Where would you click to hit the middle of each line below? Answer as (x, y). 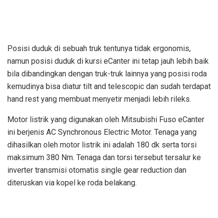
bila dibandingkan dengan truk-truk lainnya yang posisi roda (107, 73)
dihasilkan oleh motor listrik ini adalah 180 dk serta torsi (102, 145)
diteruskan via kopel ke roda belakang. (72, 182)
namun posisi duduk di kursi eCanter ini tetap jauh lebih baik (108, 61)
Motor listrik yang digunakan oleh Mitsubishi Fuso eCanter (106, 119)
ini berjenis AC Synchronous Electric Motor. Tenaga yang (102, 132)
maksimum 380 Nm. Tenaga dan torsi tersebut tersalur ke (104, 157)
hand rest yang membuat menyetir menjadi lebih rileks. (99, 99)
